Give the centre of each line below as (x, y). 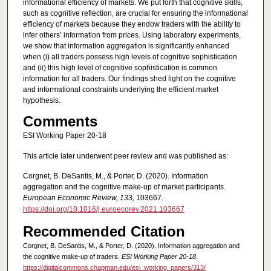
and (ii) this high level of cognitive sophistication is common (120, 68)
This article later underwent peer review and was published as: (125, 156)
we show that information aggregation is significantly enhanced (126, 46)
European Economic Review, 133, (78, 198)
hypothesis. (41, 101)
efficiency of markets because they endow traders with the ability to (132, 24)
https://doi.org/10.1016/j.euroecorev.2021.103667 (103, 210)
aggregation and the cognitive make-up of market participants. (124, 187)
